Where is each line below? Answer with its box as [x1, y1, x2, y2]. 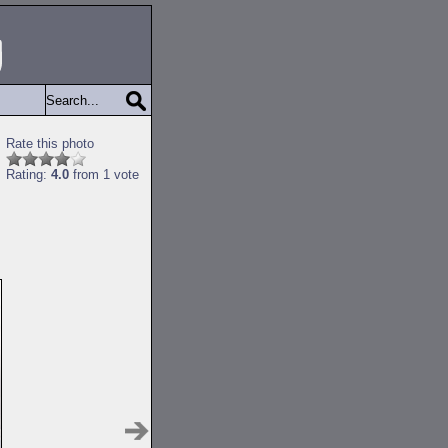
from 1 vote [69, 167, 139, 182]
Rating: [6, 167, 51, 182]
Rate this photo [6, 136, 94, 151]
